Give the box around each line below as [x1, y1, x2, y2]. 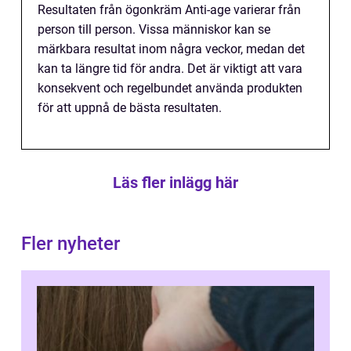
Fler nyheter [21, 233, 120, 255]
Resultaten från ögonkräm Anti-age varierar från [38, 2, 301, 18]
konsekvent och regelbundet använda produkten [38, 81, 302, 96]
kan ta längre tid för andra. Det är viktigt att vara [38, 61, 302, 77]
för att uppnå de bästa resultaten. [38, 100, 222, 116]
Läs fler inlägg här [113, 173, 238, 193]
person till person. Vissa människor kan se [38, 22, 270, 38]
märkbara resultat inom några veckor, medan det [38, 42, 305, 57]
